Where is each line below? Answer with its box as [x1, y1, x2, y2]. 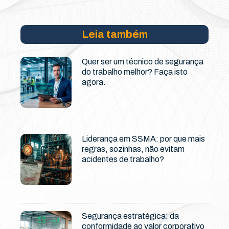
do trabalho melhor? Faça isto [82, 67, 188, 77]
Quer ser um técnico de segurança [82, 57, 203, 66]
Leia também [81, 29, 148, 40]
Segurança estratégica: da [82, 212, 179, 221]
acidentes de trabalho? [82, 155, 164, 164]
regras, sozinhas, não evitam [82, 145, 185, 154]
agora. [82, 78, 106, 87]
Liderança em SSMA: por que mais [82, 134, 205, 144]
